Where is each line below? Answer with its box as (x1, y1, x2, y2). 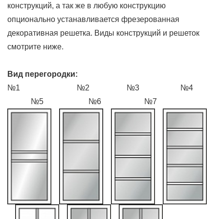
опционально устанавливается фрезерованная (7, 15, 179, 23)
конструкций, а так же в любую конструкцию (7, 1, 166, 10)
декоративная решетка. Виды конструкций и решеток (7, 28, 199, 37)
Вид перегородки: (7, 69, 82, 78)
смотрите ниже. (7, 42, 64, 51)
